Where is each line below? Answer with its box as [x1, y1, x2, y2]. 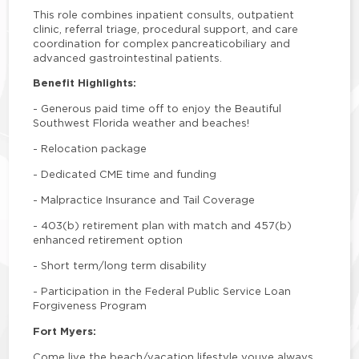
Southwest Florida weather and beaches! [33, 117, 250, 129]
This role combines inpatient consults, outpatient [33, 9, 295, 21]
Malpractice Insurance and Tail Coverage [41, 194, 256, 206]
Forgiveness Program [33, 300, 147, 312]
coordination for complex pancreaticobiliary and [33, 38, 291, 50]
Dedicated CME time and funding [41, 168, 217, 180]
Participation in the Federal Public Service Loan [41, 285, 292, 297]
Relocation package [41, 143, 147, 155]
